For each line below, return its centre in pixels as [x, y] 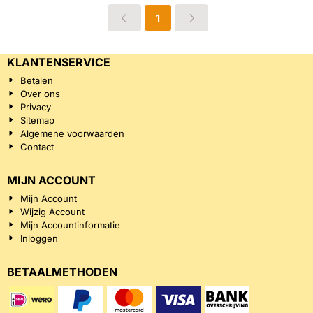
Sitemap [38, 120]
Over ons [41, 94]
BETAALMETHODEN [62, 272]
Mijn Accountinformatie [71, 225]
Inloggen [39, 238]
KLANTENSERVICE [59, 62]
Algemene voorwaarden [73, 133]
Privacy [36, 107]
